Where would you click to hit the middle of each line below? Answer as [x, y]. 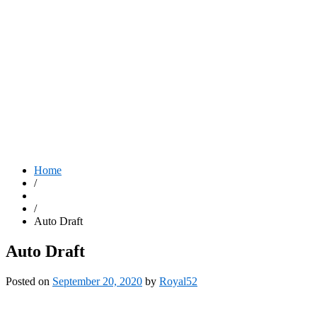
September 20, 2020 [97, 281]
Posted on [29, 281]
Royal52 [178, 281]
